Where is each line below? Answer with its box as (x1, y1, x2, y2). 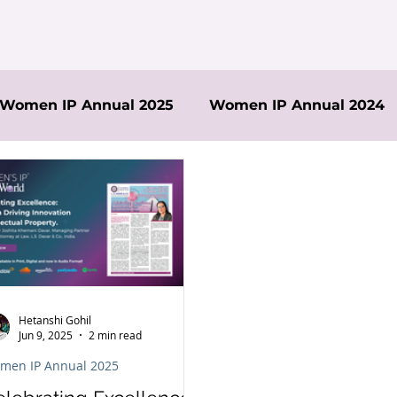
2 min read (89, 328, 142, 342)
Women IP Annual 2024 (209, 97, 385, 113)
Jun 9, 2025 (19, 328, 73, 342)
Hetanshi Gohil (19, 312, 91, 327)
